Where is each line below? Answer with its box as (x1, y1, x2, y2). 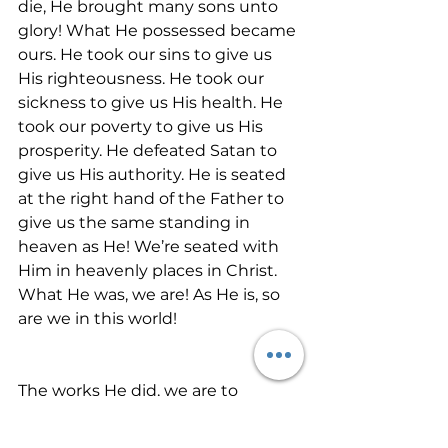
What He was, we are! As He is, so (18, 285, 284, 304)
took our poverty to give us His (18, 117, 267, 136)
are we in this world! (18, 309, 177, 328)
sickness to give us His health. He (18, 93, 287, 112)
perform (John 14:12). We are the (18, 405, 275, 424)
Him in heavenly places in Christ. (18, 261, 281, 280)
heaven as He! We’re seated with (18, 237, 283, 256)
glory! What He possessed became (18, 21, 300, 40)
